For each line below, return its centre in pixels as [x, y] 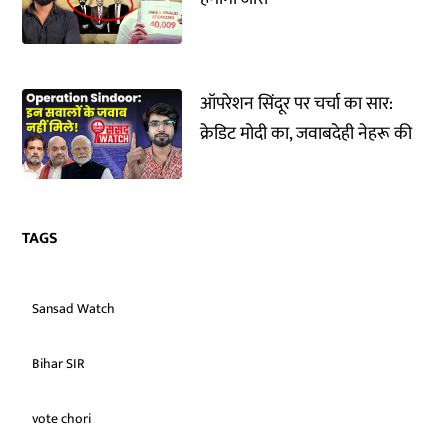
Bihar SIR [59, 363]
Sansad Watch [74, 308]
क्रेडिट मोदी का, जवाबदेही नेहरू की [306, 134]
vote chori [62, 418]
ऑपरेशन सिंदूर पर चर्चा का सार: [297, 104]
